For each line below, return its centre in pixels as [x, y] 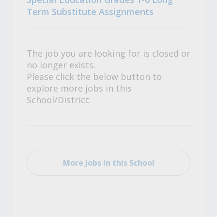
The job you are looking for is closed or [108, 53]
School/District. [59, 100]
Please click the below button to [94, 77]
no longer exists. [61, 65]
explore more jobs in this [79, 88]
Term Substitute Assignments [90, 12]
